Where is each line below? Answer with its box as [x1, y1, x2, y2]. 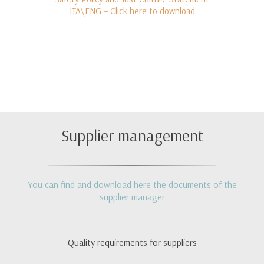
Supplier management [61, 124, 203, 146]
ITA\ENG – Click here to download [69, 5, 195, 17]
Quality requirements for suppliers [67, 236, 197, 248]
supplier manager [99, 190, 165, 203]
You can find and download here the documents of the [27, 178, 237, 190]
